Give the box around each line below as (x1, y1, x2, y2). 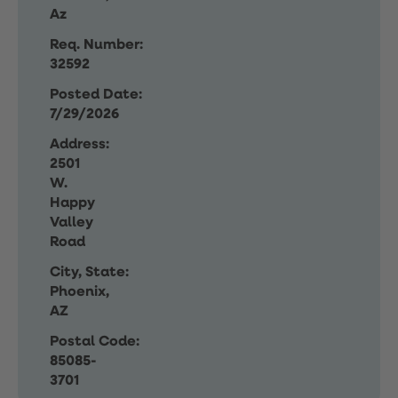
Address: (50, 138, 109, 152)
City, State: (50, 266, 129, 280)
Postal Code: (50, 335, 139, 349)
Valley (50, 216, 93, 230)
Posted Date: (50, 88, 142, 102)
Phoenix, (50, 285, 109, 299)
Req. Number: (50, 38, 143, 52)
